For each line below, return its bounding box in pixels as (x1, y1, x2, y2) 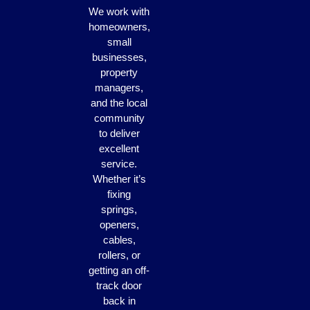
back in (102, 295, 136, 307)
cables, (102, 234, 136, 246)
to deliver (98, 127, 140, 140)
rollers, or (98, 249, 140, 262)
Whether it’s (92, 173, 146, 185)
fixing (107, 188, 131, 201)
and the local (91, 97, 148, 109)
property (100, 66, 138, 79)
